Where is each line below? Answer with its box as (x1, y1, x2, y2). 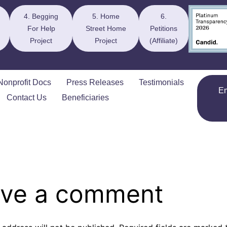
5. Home (92, 12, 120, 20)
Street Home (85, 24, 126, 32)
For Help (27, 24, 55, 32)
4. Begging (24, 12, 59, 20)
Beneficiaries (62, 93, 109, 102)
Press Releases (66, 78, 124, 87)
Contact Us (7, 93, 47, 102)
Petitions (150, 24, 178, 32)
